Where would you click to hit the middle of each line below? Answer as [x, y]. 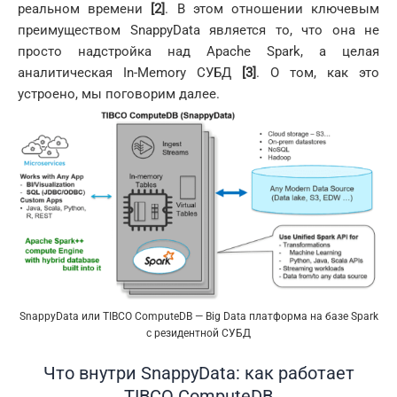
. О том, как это [318, 72]
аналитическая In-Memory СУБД [130, 72]
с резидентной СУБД [198, 333]
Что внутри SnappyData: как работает [198, 374]
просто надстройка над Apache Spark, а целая [198, 51]
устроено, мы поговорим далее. [119, 93]
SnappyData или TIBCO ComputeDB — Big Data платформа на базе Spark [198, 316]
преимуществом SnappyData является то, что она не [198, 30]
